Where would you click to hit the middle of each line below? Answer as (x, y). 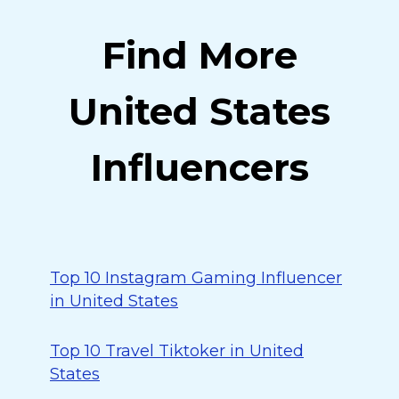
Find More (199, 55)
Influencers (199, 167)
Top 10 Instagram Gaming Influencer (196, 278)
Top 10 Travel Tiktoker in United (177, 351)
